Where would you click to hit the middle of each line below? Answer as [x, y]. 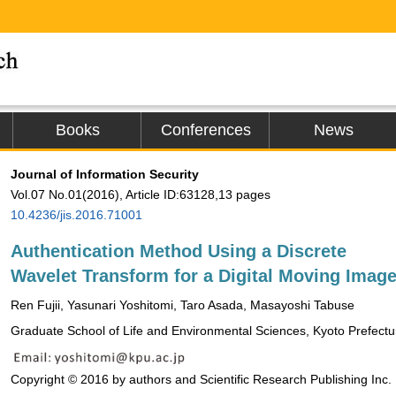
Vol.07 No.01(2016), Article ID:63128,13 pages [141, 194]
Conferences [206, 130]
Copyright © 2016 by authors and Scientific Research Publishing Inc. [201, 380]
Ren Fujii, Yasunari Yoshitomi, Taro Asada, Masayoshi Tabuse [183, 305]
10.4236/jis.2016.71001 [76, 215]
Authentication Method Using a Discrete [179, 251]
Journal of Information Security [105, 174]
